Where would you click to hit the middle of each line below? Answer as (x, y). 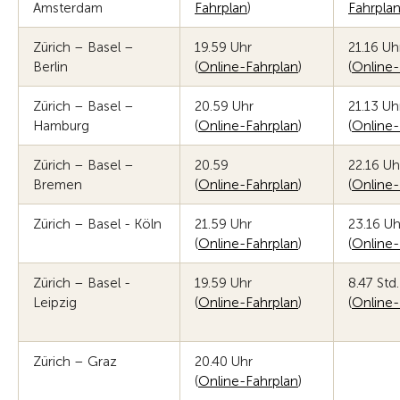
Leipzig (55, 303)
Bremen (58, 185)
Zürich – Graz (75, 362)
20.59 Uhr (224, 106)
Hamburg (61, 126)
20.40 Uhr (224, 362)
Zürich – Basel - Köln (97, 224)
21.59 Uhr (223, 224)
